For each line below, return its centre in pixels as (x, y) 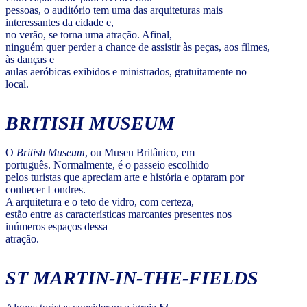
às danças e (30, 59)
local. (17, 84)
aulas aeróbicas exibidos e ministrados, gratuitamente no (126, 71)
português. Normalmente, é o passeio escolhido (107, 164)
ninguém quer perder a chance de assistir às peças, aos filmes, (138, 47)
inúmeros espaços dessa (57, 226)
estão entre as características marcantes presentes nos (119, 214)
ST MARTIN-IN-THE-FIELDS (132, 278)
